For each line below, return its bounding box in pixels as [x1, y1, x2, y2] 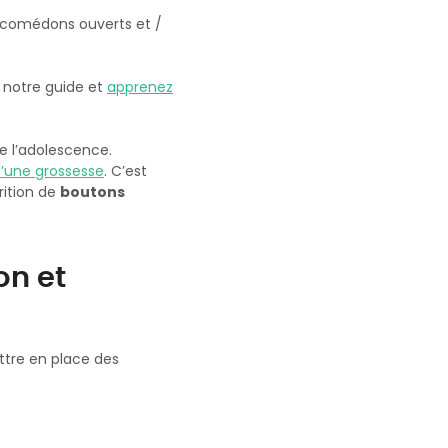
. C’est [104, 160, 147, 181]
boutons [60, 181, 125, 202]
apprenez [107, 76, 173, 97]
